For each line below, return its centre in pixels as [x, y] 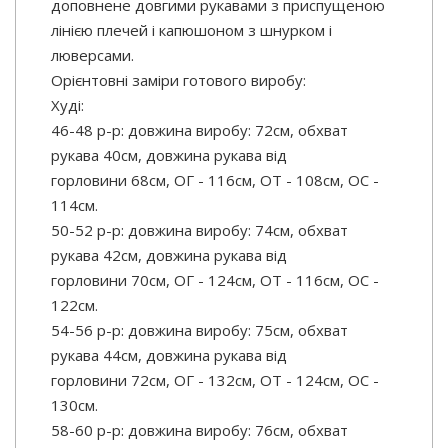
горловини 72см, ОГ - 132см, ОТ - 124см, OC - [215, 380]
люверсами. [92, 55]
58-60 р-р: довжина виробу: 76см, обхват [199, 430]
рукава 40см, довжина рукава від [169, 155]
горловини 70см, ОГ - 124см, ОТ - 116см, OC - [215, 280]
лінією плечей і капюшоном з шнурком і [191, 30]
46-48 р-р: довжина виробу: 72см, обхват [199, 130]
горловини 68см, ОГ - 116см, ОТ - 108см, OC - [215, 180]
